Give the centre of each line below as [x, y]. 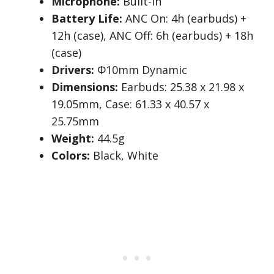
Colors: [71, 156]
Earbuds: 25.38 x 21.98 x [181, 87]
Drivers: [73, 70]
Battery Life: [87, 19]
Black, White [124, 156]
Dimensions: [85, 87]
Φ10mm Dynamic [141, 70]
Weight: [73, 139]
